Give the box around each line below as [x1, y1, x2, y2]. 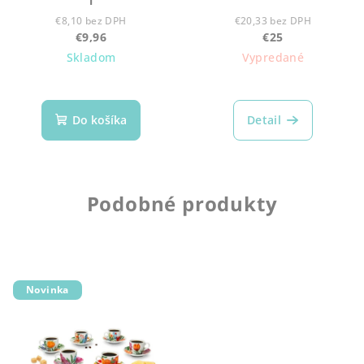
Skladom [66, 50, 116, 66]
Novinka [26, 283, 69, 297]
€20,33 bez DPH [234, 14, 312, 28]
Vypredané [241, 50, 305, 66]
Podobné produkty [86, 190, 278, 218]
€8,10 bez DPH [55, 14, 127, 28]
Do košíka [72, 112, 127, 128]
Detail [246, 112, 282, 128]
